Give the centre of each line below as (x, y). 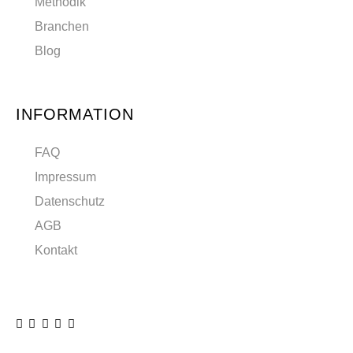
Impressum (65, 177)
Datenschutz (69, 202)
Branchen (61, 27)
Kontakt (56, 251)
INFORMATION (74, 114)
